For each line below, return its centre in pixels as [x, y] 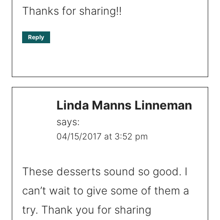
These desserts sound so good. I [105, 172]
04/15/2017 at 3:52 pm [102, 136]
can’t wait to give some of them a [106, 191]
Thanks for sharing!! [72, 11]
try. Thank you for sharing [87, 210]
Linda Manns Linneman [124, 105]
